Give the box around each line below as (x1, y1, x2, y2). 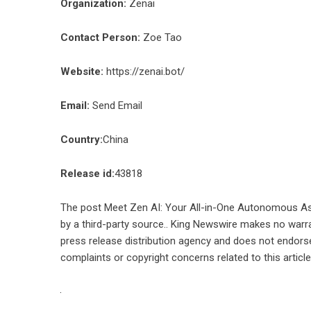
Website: (60, 65, 103, 78)
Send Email (92, 99, 142, 112)
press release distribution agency (60, 235, 211, 247)
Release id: (60, 167, 115, 180)
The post (60, 201, 104, 214)
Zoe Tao (140, 31, 182, 44)
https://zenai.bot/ (106, 65, 185, 78)
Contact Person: (60, 31, 140, 44)
